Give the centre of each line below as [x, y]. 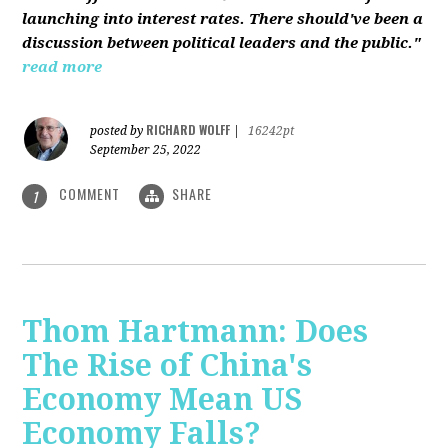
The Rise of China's [167, 365]
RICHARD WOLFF [188, 130]
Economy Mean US [163, 399]
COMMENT [90, 194]
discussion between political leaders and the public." [222, 43]
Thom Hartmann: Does [195, 331]
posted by [118, 131]
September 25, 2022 [146, 150]
